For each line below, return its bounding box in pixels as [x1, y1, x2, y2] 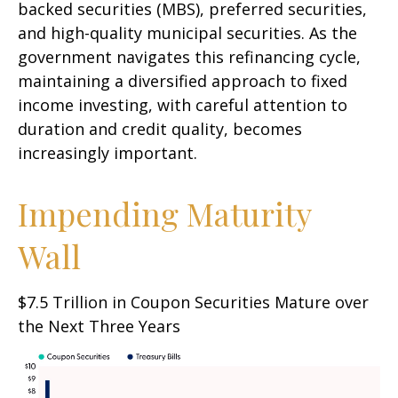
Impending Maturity [18, 191, 311, 235]
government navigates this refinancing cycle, [18, 45, 361, 68]
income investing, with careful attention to [18, 93, 347, 115]
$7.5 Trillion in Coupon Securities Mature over [18, 291, 369, 313]
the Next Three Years [18, 314, 180, 337]
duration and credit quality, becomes [18, 117, 302, 139]
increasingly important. [18, 141, 197, 163]
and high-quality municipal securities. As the [18, 21, 357, 44]
